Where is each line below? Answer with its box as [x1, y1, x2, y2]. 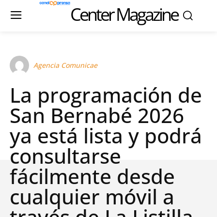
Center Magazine [70, 2, 178, 26]
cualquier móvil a [10, 183, 174, 210]
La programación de [10, 81, 202, 108]
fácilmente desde [10, 162, 175, 190]
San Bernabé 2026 [10, 101, 184, 129]
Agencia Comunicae [33, 61, 97, 70]
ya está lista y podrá [10, 122, 202, 149]
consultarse [10, 142, 121, 170]
